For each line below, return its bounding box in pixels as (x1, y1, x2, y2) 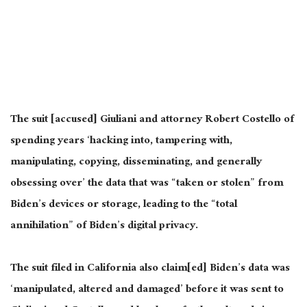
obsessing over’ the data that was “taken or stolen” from (10, 173, 283, 195)
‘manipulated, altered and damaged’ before (10, 280, 221, 302)
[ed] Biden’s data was (187, 258, 290, 280)
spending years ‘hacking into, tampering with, (10, 131, 232, 153)
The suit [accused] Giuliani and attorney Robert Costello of (10, 110, 294, 132)
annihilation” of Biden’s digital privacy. (10, 216, 198, 238)
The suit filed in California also (10, 258, 161, 280)
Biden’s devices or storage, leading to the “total (10, 195, 237, 217)
